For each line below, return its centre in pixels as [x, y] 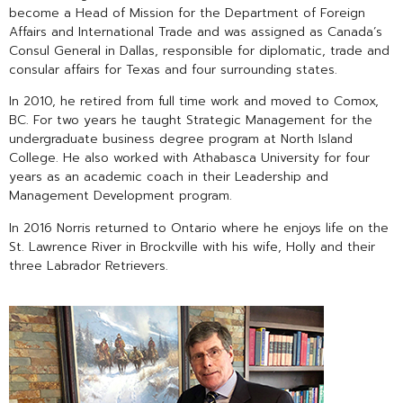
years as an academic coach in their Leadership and [169, 177]
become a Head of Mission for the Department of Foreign [187, 13]
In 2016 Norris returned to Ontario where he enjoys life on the [199, 228]
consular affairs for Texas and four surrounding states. [173, 69]
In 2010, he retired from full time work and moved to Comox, [194, 102]
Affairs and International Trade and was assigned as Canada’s [196, 31]
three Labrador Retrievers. [89, 265]
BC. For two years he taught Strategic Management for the [191, 121]
